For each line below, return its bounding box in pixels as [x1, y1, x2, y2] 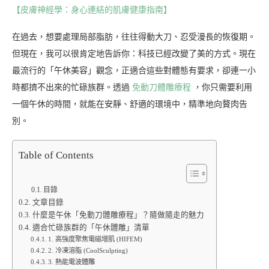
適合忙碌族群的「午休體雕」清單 [32, 223, 150, 232]
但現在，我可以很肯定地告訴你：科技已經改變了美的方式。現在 [12, 49, 256, 59]
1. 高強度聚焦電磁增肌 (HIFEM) [48, 235, 143, 243]
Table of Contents [19, 150, 94, 162]
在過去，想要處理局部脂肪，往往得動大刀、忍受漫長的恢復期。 [12, 32, 256, 42]
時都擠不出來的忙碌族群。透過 [12, 83, 132, 92]
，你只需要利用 [191, 83, 252, 92]
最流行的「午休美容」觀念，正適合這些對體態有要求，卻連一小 [12, 66, 256, 76]
